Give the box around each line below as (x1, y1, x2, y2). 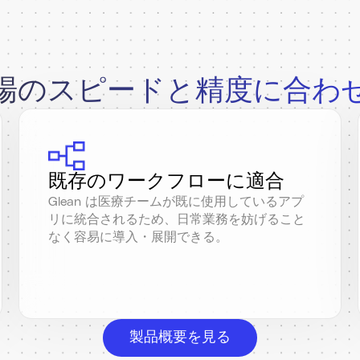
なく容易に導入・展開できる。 (47, 230, 228, 243)
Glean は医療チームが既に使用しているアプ (47, 194, 304, 208)
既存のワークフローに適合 (47, 171, 284, 191)
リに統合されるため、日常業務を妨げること (47, 212, 305, 226)
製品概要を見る (129, 329, 231, 345)
